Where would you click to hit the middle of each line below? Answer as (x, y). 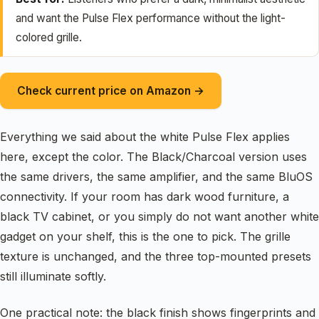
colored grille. (49, 38)
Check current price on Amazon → (111, 90)
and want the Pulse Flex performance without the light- (151, 19)
